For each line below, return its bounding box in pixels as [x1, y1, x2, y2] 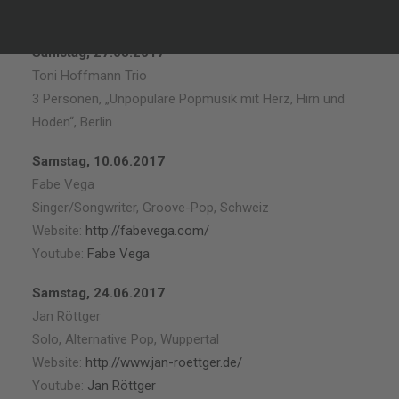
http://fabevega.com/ [85, 223, 209, 239]
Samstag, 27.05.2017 [32, 45, 165, 61]
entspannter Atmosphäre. [32, 5, 182, 21]
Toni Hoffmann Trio [32, 68, 147, 84]
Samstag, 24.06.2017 [32, 285, 165, 301]
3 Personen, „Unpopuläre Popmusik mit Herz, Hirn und [32, 91, 345, 107]
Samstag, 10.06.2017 [32, 153, 165, 169]
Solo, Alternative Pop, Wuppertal [32, 331, 219, 347]
